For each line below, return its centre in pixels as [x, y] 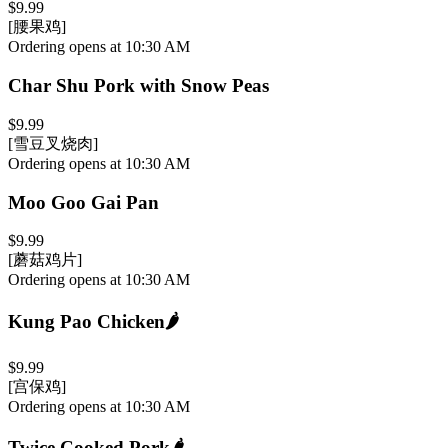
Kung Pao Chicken [86, 322]
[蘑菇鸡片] [45, 260]
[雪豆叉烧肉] [53, 143]
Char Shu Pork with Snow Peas [138, 86]
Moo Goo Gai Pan [83, 202]
